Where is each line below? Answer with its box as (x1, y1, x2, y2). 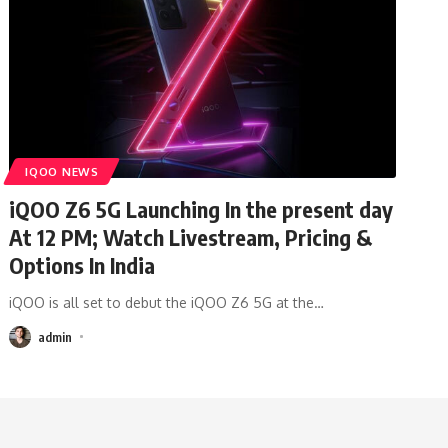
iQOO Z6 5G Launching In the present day (9, 194, 394, 223)
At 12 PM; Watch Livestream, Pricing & (9, 222, 373, 251)
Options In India (9, 250, 156, 279)
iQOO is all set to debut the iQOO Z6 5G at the (9, 293, 315, 311)
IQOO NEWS (25, 163, 99, 179)
